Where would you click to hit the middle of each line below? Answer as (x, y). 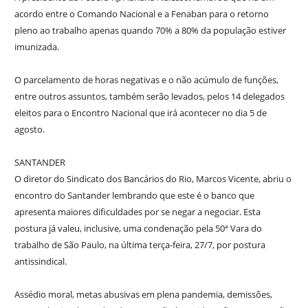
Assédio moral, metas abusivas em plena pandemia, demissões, (143, 294)
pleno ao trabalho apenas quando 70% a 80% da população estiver (150, 30)
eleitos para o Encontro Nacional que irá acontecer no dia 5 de (140, 112)
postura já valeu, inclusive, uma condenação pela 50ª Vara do (138, 228)
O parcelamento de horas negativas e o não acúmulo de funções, (146, 79)
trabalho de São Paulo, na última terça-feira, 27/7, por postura (140, 244)
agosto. (29, 129)
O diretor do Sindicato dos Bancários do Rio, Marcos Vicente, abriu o (153, 178)
